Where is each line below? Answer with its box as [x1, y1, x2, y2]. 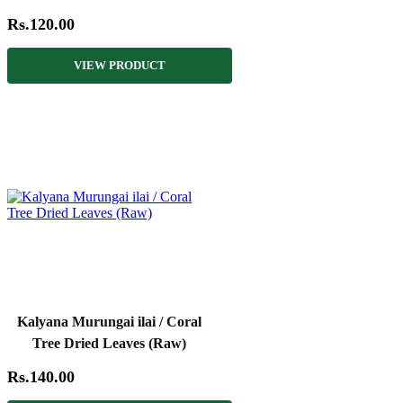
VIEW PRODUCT [74, 58, 166, 72]
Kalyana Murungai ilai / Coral [16, 313, 201, 329]
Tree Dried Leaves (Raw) [31, 335, 186, 351]
